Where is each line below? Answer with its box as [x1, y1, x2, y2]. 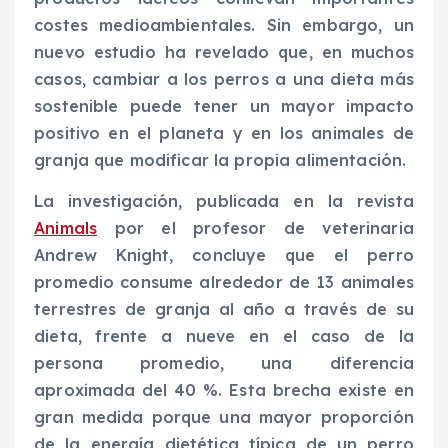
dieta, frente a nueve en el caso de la [34, 326, 414, 347]
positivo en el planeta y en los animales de [34, 123, 414, 144]
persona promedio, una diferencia [34, 353, 414, 374]
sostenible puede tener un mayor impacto [34, 96, 414, 117]
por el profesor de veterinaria [97, 218, 414, 239]
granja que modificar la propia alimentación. [34, 150, 407, 171]
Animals [34, 218, 98, 239]
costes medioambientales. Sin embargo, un [34, 15, 414, 36]
